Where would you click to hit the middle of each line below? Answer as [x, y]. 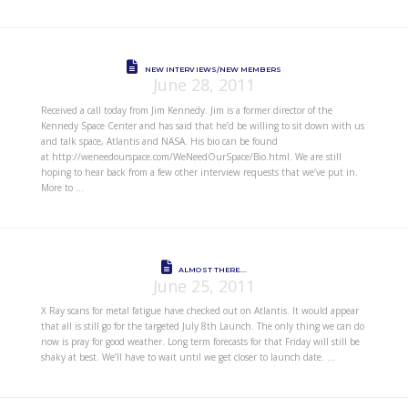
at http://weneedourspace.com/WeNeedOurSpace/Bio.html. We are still [191, 156]
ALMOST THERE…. [213, 269]
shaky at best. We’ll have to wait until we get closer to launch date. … [188, 357]
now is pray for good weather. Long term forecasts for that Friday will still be [200, 342]
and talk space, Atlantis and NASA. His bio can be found [159, 141]
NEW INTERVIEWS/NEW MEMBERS [213, 69]
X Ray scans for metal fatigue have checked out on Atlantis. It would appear [199, 311]
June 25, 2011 [204, 286]
